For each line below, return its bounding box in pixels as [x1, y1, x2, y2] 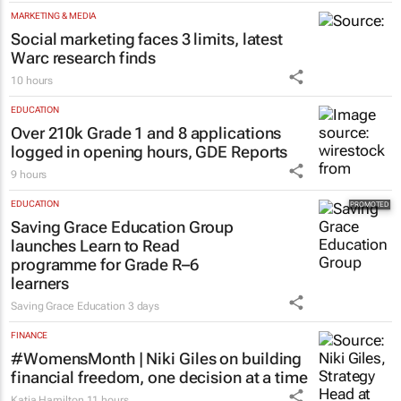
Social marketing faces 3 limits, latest [11, 30, 284, 49]
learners [11, 274, 70, 294]
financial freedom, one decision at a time [11, 368, 308, 388]
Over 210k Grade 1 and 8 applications [11, 124, 282, 143]
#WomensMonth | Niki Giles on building [11, 349, 303, 369]
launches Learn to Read [11, 236, 180, 256]
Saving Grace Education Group [11, 218, 235, 237]
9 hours [11, 168, 47, 182]
